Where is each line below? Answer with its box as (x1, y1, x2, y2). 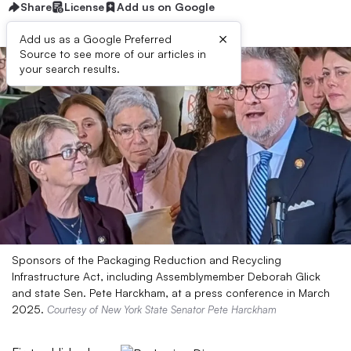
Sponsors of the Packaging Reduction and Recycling (12, 253, 281, 266)
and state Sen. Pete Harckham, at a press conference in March (12, 286, 330, 299)
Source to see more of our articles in (20, 47, 206, 60)
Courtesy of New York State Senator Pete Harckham (47, 303, 277, 316)
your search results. (20, 62, 120, 75)
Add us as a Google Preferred (20, 32, 172, 45)
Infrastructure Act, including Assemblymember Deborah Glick (12, 270, 320, 283)
